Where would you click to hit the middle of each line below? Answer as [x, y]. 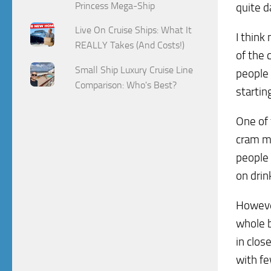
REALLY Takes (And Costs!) [130, 45]
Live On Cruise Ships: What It [134, 30]
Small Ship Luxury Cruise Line [134, 70]
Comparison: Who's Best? [126, 85]
